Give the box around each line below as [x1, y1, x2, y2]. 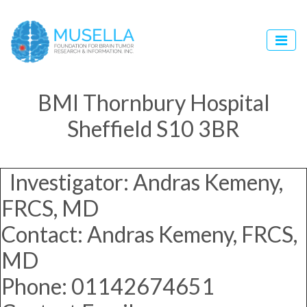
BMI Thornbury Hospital [37, 89, 270, 116]
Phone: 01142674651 [1, 273, 214, 300]
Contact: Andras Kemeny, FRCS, [1, 221, 297, 248]
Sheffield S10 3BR [67, 115, 240, 143]
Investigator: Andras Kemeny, [1, 169, 283, 196]
